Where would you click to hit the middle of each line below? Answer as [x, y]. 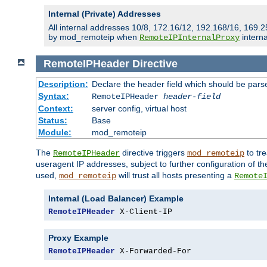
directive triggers [153, 153]
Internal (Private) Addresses [105, 13]
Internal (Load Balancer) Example [116, 199]
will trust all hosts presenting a [175, 176]
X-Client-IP [144, 212]
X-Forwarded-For [153, 252]
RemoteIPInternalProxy [190, 37]
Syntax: [53, 96]
